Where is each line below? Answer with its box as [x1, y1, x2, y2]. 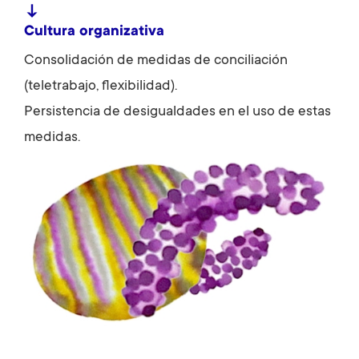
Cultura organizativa [24, 23, 164, 40]
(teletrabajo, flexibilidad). [24, 78, 177, 95]
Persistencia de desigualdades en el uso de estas [24, 103, 331, 120]
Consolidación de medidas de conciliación [24, 52, 288, 69]
